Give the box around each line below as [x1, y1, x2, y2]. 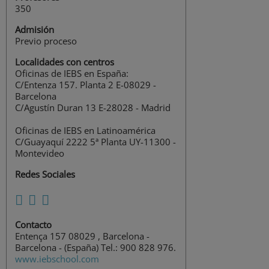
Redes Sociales [15, 168, 75, 181]
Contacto [15, 219, 52, 231]
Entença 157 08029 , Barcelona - [15, 230, 150, 243]
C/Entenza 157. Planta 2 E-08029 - [15, 79, 156, 91]
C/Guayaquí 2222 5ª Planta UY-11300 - [15, 136, 176, 148]
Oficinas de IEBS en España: [15, 67, 128, 80]
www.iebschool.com [15, 253, 99, 265]
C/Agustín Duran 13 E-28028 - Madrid [15, 101, 171, 114]
